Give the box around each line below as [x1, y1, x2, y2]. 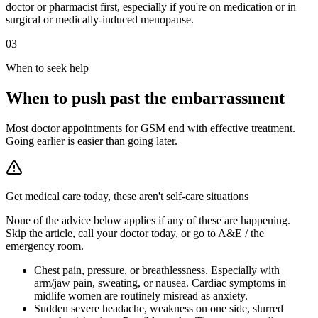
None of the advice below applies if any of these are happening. [6, 214, 290, 226]
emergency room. [6, 239, 84, 252]
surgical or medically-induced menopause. [6, 13, 194, 26]
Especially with [211, 263, 280, 276]
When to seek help [6, 62, 89, 74]
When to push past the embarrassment [6, 88, 285, 107]
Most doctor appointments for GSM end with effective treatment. [6, 121, 295, 134]
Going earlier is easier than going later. [6, 134, 177, 147]
